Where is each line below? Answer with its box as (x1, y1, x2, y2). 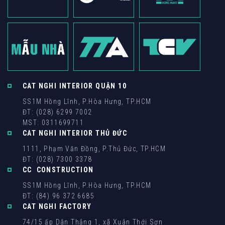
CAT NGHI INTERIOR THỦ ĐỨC (23, 129, 127, 138)
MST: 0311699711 (23, 119, 84, 127)
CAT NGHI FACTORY (23, 202, 92, 211)
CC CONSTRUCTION (23, 166, 94, 174)
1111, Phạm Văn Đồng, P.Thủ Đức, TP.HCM (23, 145, 166, 153)
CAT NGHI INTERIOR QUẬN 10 (23, 82, 127, 90)
